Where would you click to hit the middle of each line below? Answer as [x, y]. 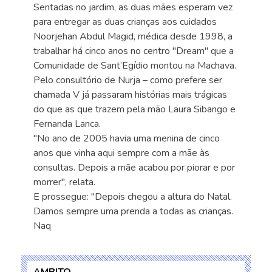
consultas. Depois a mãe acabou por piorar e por [134, 168]
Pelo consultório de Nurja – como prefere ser [128, 80]
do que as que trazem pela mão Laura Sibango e [134, 109]
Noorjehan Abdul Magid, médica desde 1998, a [133, 36]
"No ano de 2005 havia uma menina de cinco [127, 138]
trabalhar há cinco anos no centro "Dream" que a [134, 51]
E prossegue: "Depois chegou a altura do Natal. [133, 197]
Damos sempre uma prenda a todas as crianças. [133, 211]
